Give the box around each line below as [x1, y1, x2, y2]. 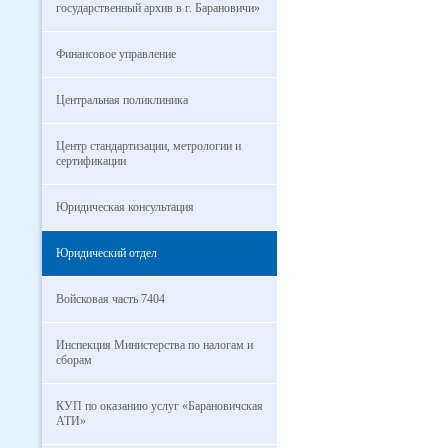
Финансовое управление [56, 47, 176, 61]
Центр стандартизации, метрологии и [56, 139, 241, 153]
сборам [56, 353, 92, 367]
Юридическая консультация [56, 200, 194, 214]
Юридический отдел [56, 246, 157, 260]
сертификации [56, 154, 126, 168]
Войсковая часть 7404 [56, 292, 165, 306]
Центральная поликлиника [56, 93, 188, 107]
